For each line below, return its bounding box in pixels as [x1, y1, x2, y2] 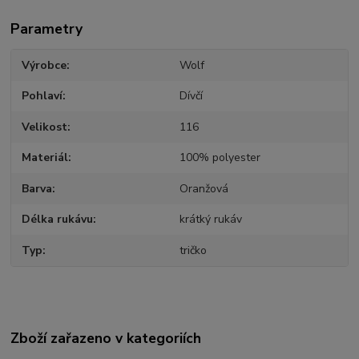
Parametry [10, 19, 83, 39]
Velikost [22, 119, 68, 135]
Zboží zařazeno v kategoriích [10, 329, 202, 349]
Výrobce [22, 57, 67, 73]
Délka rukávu [22, 212, 94, 228]
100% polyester [179, 150, 260, 166]
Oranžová [179, 180, 228, 196]
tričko [179, 242, 207, 258]
